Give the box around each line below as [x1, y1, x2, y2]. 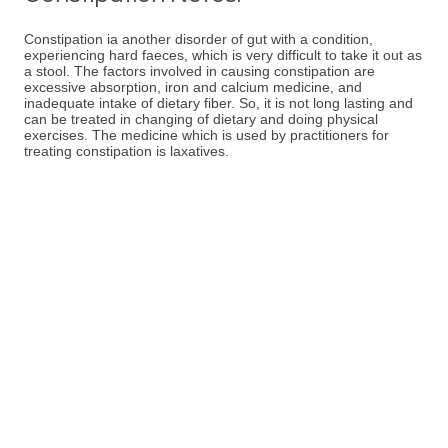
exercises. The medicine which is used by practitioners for [24, 127, 389, 143]
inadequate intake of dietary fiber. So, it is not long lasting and [24, 95, 413, 111]
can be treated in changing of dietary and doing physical [24, 111, 378, 127]
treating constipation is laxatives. [24, 143, 229, 159]
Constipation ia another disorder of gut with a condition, [24, 31, 373, 47]
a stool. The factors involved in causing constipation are [24, 63, 375, 79]
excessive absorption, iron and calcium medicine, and [24, 79, 362, 95]
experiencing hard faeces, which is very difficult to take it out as [24, 47, 422, 63]
